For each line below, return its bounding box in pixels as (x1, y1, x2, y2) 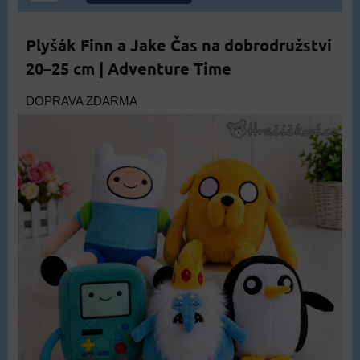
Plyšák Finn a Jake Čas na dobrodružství (26, 35, 332, 55)
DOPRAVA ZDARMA (26, 95, 137, 108)
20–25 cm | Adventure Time (26, 58, 231, 79)
